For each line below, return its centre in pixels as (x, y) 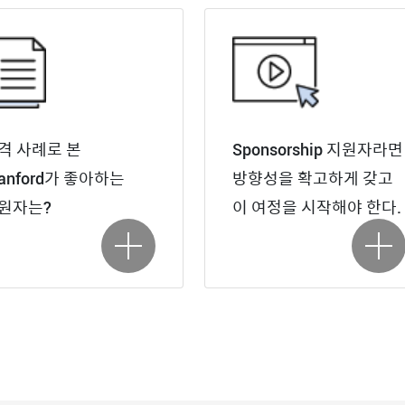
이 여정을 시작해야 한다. (316, 207)
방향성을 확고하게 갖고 (312, 179)
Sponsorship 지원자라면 (317, 150)
